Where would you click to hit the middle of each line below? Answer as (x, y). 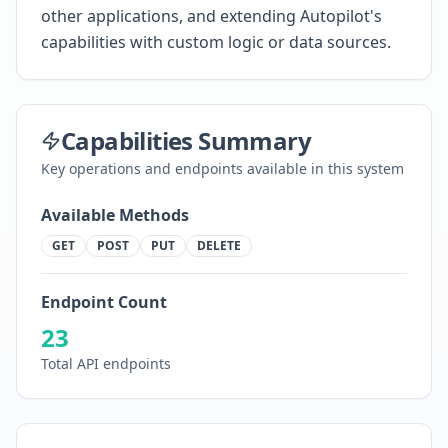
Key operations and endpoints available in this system (222, 168)
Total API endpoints (106, 363)
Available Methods (115, 215)
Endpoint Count (104, 302)
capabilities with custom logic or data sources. (216, 42)
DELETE (219, 245)
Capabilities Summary (186, 140)
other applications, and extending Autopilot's (211, 16)
